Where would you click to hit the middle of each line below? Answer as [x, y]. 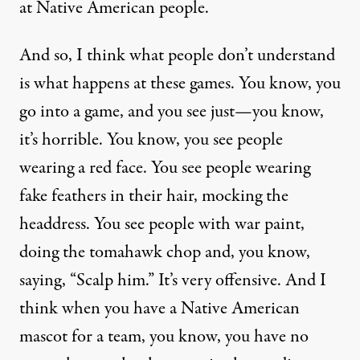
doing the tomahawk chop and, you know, [165, 252]
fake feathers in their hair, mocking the [154, 196]
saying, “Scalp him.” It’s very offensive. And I [173, 280]
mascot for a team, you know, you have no [164, 337]
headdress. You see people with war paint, [162, 224]
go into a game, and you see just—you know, [172, 112]
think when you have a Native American [160, 309]
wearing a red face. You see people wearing [165, 168]
